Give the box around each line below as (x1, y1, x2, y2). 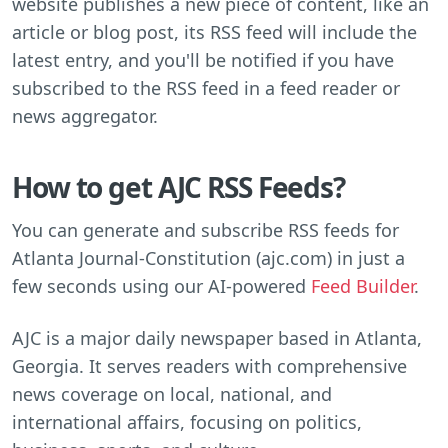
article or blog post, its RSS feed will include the (12, 19, 417, 44)
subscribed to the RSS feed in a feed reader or (12, 75, 400, 100)
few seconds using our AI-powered (12, 273, 311, 298)
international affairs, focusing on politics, (12, 409, 362, 434)
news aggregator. (12, 103, 158, 128)
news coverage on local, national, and (12, 381, 332, 406)
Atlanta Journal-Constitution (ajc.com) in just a (12, 245, 405, 270)
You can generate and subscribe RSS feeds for (12, 217, 399, 242)
